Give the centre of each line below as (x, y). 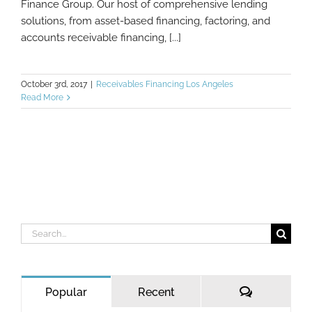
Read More (42, 97)
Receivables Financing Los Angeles (165, 84)
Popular (66, 292)
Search (37, 231)
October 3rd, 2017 (54, 84)
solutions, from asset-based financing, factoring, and (146, 21)
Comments (280, 291)
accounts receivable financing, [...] (101, 37)
